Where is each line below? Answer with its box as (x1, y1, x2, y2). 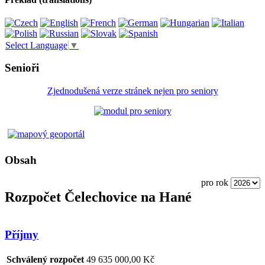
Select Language (5, 40, 67, 50)
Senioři (5, 62, 39, 75)
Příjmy (5, 228, 38, 241)
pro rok (201, 177, 228, 188)
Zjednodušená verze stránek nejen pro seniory (47, 85, 218, 96)
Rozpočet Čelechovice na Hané (5, 189, 192, 205)
